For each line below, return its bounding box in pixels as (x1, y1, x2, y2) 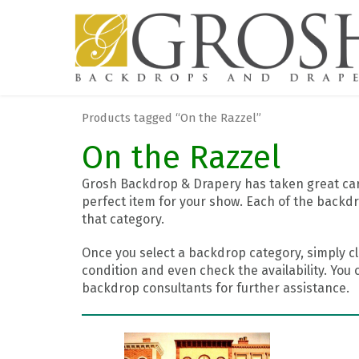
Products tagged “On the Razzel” (82, 110, 261, 125)
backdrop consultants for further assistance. (82, 280, 349, 296)
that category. (82, 211, 164, 227)
